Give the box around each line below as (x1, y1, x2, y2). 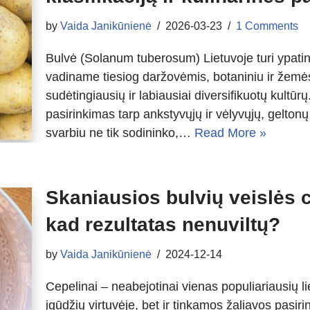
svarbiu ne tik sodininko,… (46, 126, 194, 140)
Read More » (194, 126, 266, 140)
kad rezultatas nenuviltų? (46, 214, 280, 236)
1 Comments (236, 19, 298, 33)
